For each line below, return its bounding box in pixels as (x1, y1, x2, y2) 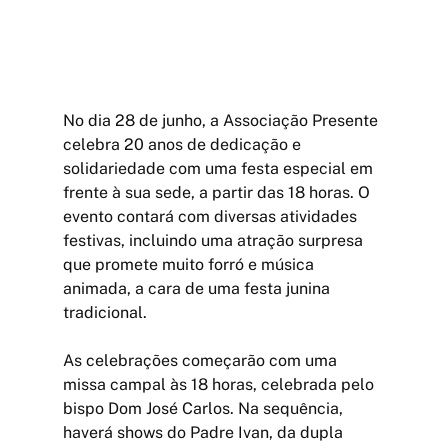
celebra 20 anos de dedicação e (62, 134, 305, 154)
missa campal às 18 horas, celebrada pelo (62, 374, 378, 394)
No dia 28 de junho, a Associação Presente (62, 110, 382, 130)
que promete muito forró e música (62, 254, 318, 274)
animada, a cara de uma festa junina (62, 278, 334, 298)
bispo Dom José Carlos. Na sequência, (62, 398, 347, 418)
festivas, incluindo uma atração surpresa (62, 230, 367, 250)
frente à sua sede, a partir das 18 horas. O (62, 182, 374, 202)
